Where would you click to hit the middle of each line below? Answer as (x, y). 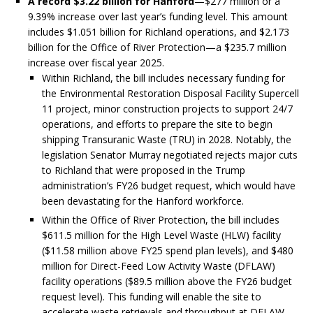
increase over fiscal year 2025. (96, 63)
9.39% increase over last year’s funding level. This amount (158, 17)
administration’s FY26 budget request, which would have (169, 186)
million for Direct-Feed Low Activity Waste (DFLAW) (159, 266)
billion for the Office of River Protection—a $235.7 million (157, 48)
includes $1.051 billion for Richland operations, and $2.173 (159, 32)
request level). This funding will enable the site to (152, 297)
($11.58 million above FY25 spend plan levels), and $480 (168, 251)
